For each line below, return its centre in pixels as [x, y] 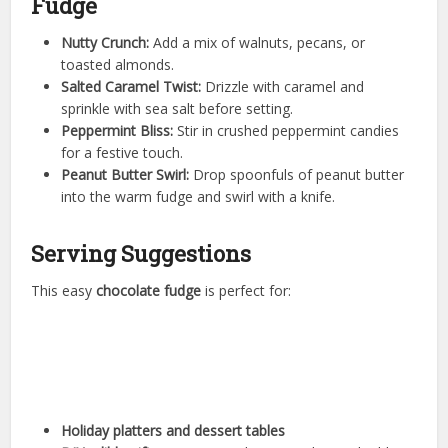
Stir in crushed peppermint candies [286, 131]
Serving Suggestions [141, 254]
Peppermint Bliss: [117, 131]
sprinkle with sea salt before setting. [177, 109]
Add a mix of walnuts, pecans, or [257, 43]
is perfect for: [246, 291]
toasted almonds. [118, 65]
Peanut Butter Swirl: [125, 175]
